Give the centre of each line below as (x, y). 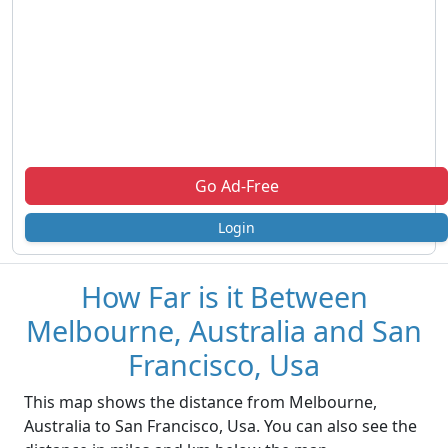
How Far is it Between (224, 297)
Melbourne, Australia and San (224, 331)
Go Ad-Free (236, 186)
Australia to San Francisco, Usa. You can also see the (220, 426)
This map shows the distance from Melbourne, (200, 402)
